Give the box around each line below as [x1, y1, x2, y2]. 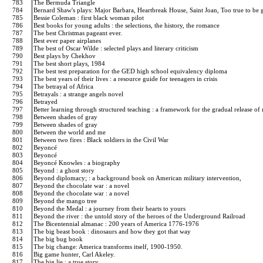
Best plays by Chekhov [33, 52, 97, 59]
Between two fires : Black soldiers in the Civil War [33, 136, 170, 143]
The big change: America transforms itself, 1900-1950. [33, 243, 184, 250]
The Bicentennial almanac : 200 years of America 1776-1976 [33, 220, 201, 227]
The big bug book [33, 235, 85, 242]
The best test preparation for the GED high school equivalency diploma [33, 68, 229, 75]
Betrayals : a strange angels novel [33, 90, 125, 97]
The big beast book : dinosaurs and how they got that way [33, 228, 193, 235]
